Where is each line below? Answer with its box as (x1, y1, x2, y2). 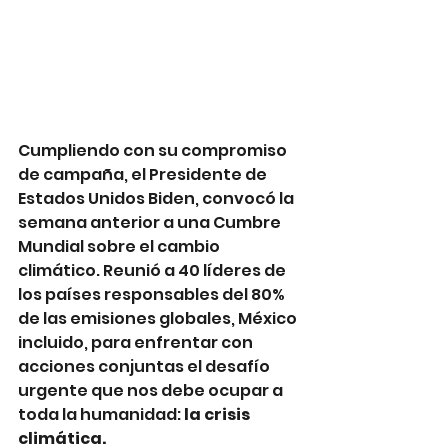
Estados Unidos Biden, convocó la (18, 186, 297, 210)
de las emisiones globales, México (18, 306, 300, 330)
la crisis (184, 402, 253, 426)
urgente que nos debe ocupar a (18, 378, 286, 402)
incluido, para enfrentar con (18, 330, 256, 354)
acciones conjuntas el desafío (18, 354, 273, 378)
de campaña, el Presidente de (18, 162, 270, 186)
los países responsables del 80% (18, 282, 288, 306)
